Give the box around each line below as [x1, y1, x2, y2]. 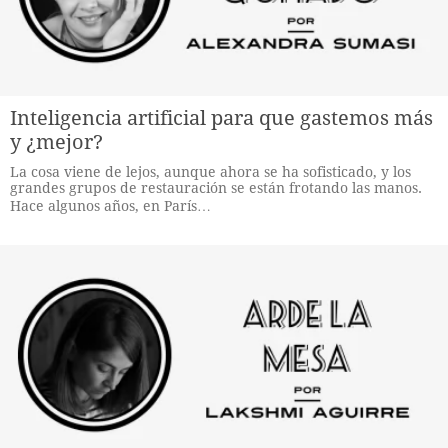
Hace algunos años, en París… [10, 198, 211, 214]
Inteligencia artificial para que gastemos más [10, 106, 433, 130]
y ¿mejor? [10, 130, 103, 154]
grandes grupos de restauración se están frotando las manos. [10, 180, 422, 196]
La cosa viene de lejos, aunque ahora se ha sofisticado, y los [10, 164, 411, 180]
